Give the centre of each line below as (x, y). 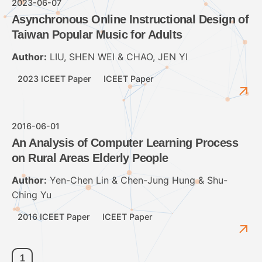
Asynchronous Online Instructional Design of (130, 19)
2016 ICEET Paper (54, 216)
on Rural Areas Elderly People (90, 158)
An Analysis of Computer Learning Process (125, 142)
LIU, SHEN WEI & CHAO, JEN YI (117, 56)
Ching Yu (32, 194)
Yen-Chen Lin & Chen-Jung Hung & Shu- (137, 180)
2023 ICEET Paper (55, 78)
